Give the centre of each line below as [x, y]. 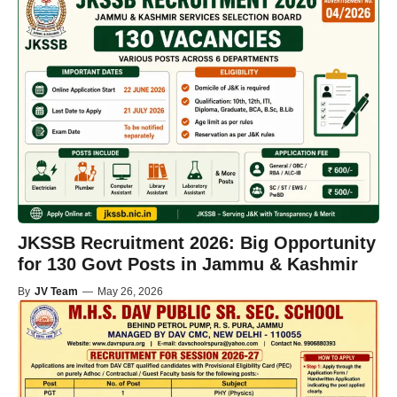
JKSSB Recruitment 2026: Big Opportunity [197, 243]
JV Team [56, 292]
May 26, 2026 [130, 292]
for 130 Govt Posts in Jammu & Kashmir [188, 265]
